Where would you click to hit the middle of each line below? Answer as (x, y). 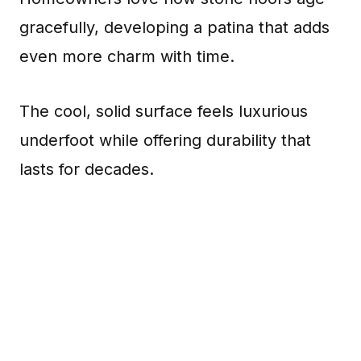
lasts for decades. (87, 169)
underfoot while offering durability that (165, 140)
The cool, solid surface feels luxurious (164, 111)
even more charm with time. (127, 56)
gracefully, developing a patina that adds (174, 27)
